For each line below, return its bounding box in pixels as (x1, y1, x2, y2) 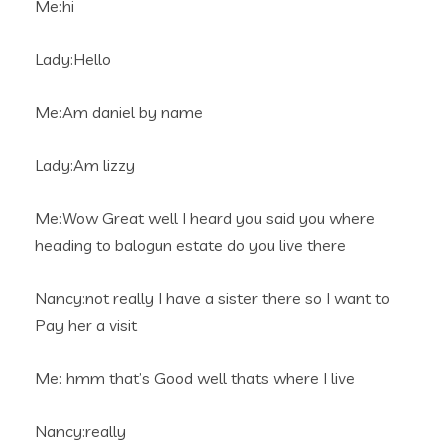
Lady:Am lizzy (35, 155, 135, 175)
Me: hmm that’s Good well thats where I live (35, 368, 355, 388)
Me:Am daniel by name (35, 102, 203, 122)
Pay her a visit (35, 315, 137, 335)
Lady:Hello (35, 49, 111, 69)
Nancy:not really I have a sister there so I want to (35, 288, 390, 308)
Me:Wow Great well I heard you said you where (35, 208, 375, 228)
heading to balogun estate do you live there (35, 235, 346, 255)
